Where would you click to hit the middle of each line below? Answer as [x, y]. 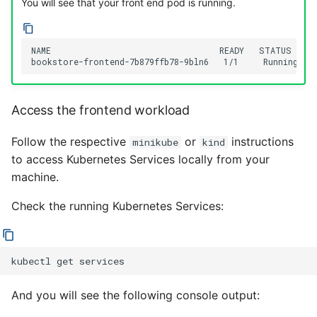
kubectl [31, 261]
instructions [261, 142]
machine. [35, 177]
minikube [155, 143]
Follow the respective [70, 142]
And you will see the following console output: [136, 295]
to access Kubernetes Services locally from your [140, 160]
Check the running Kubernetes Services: [117, 206]
